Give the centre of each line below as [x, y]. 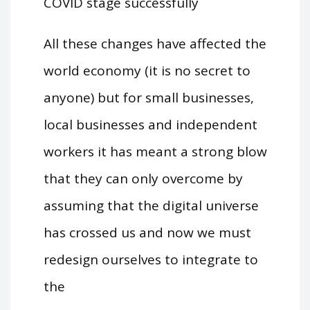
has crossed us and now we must [147, 232]
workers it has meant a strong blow [155, 151]
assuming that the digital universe [151, 205]
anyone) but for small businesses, [148, 97]
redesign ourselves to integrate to [151, 259]
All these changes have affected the [155, 43]
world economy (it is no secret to [147, 70]
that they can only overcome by [143, 178]
